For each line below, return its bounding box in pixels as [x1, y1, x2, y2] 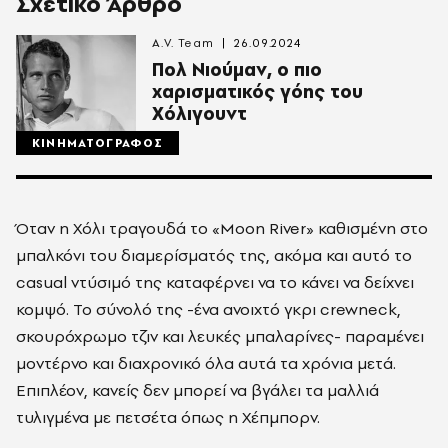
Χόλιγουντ [152, 101, 247, 127]
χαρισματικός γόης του [152, 79, 363, 105]
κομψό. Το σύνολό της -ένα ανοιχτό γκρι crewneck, [16, 298, 401, 321]
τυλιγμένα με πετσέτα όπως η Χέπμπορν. [16, 406, 320, 429]
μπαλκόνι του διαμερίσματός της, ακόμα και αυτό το [16, 244, 412, 267]
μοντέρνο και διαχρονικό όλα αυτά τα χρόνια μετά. [16, 352, 396, 375]
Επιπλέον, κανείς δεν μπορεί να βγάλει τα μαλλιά [16, 379, 379, 402]
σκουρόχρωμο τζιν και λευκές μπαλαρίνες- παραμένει [16, 325, 424, 348]
